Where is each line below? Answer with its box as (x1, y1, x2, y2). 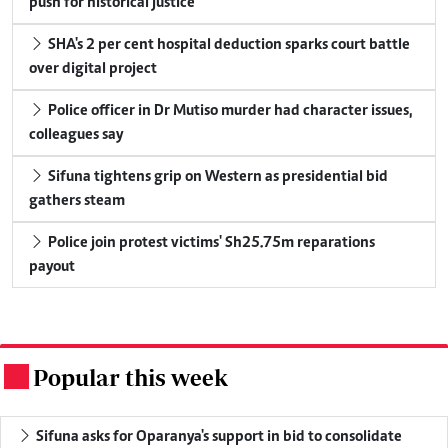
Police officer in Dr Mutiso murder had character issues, (45, 103, 412, 120)
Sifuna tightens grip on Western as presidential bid (45, 169, 388, 186)
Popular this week (33, 364, 228, 392)
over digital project (29, 61, 157, 78)
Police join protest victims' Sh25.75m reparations (45, 235, 375, 252)
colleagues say (29, 127, 123, 144)
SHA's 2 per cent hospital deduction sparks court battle (45, 37, 410, 54)
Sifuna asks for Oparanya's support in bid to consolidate (33, 429, 402, 446)
